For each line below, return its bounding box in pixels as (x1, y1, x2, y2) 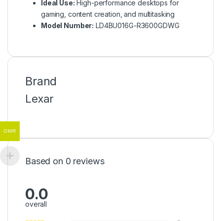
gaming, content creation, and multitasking (41, 9, 175, 18)
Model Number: (41, 21, 94, 30)
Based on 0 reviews (25, 155, 105, 166)
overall (25, 200, 47, 208)
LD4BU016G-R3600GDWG (94, 21, 180, 30)
